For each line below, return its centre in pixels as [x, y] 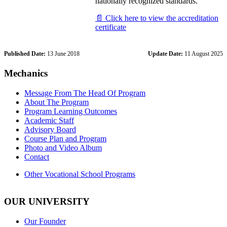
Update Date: [165, 53]
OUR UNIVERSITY [47, 202]
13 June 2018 [63, 53]
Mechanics [26, 73]
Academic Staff [49, 120]
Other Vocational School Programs [80, 174]
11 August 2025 [203, 53]
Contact [37, 157]
